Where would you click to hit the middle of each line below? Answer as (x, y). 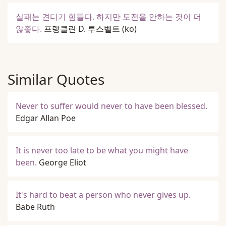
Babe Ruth (35, 207)
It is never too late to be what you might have (102, 150)
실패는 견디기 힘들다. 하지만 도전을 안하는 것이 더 (108, 17)
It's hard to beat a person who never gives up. (103, 195)
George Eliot (63, 162)
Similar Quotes (56, 79)
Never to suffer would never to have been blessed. (111, 106)
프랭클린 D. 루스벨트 (82, 29)
